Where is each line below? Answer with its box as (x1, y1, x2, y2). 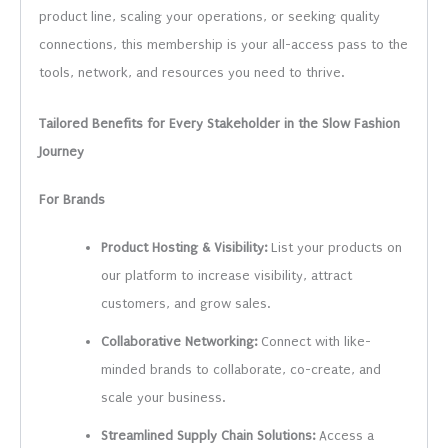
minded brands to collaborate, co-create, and (101, 361, 382, 377)
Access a (315, 427, 375, 443)
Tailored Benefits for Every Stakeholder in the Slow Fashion (39, 115, 401, 131)
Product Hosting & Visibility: (101, 239, 268, 255)
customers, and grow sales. (101, 295, 271, 311)
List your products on (267, 239, 403, 255)
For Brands (39, 191, 106, 207)
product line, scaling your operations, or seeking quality (39, 9, 381, 25)
